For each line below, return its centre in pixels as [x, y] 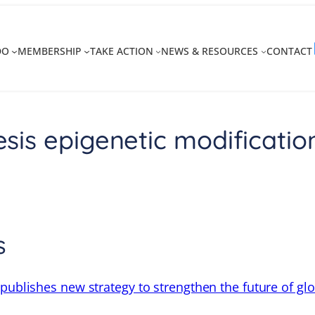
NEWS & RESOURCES [210, 51]
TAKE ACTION [121, 51]
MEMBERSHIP [49, 51]
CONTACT [290, 51]
